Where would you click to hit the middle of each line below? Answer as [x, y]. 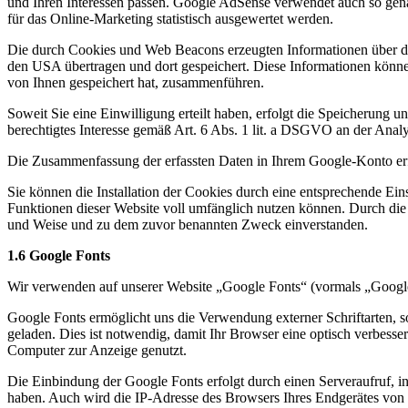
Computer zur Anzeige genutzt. [97, 350]
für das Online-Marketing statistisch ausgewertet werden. [170, 18]
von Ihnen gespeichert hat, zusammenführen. [136, 82]
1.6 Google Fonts [59, 255]
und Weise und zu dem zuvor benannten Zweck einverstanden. [188, 224]
